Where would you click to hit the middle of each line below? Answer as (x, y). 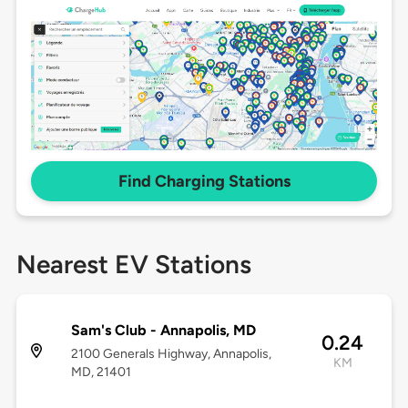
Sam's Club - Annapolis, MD (163, 331)
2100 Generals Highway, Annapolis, (171, 354)
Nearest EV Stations (133, 265)
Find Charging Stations (204, 182)
